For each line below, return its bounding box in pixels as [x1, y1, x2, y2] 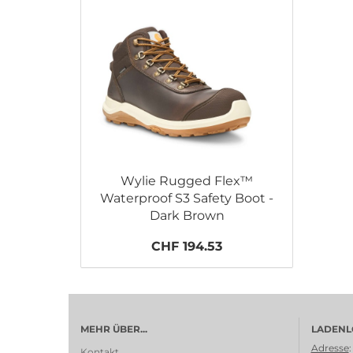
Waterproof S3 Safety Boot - [100, 191, 273, 206]
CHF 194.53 [151, 239, 222, 254]
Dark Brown [149, 208, 225, 223]
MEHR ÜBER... [80, 323, 147, 335]
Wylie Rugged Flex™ [121, 173, 253, 188]
